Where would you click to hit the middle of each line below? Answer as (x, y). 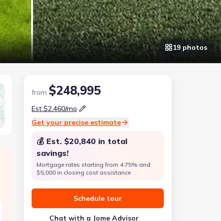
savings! (53, 153)
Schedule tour (98, 198)
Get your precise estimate (76, 122)
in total (111, 141)
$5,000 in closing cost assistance (84, 172)
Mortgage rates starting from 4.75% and (93, 165)
